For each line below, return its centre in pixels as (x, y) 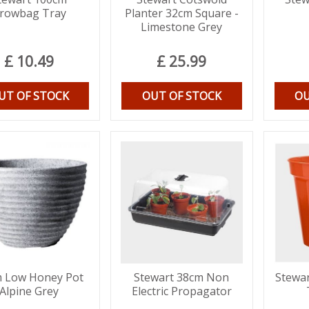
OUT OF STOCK (181, 96)
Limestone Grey (182, 27)
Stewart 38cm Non (182, 277)
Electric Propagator (181, 291)
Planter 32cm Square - (181, 13)
